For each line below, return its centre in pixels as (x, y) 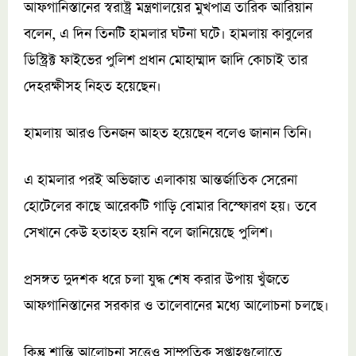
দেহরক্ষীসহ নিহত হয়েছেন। (93, 87)
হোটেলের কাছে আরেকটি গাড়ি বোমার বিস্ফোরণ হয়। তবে (170, 207)
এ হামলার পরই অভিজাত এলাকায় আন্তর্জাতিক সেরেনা (161, 181)
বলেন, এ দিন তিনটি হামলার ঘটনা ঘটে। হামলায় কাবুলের (168, 35)
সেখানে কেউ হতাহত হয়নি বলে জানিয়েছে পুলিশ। (149, 233)
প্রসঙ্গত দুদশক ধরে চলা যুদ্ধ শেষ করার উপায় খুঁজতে (157, 280)
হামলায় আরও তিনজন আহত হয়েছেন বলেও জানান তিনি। (168, 134)
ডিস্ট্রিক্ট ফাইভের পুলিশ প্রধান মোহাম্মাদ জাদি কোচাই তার (166, 61)
